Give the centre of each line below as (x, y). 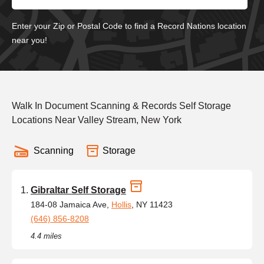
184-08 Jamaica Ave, (71, 204)
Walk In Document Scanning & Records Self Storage (121, 105)
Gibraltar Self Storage (78, 190)
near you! (29, 40)
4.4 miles (46, 236)
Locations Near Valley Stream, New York (97, 120)
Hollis (121, 204)
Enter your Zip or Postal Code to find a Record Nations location (129, 26)
